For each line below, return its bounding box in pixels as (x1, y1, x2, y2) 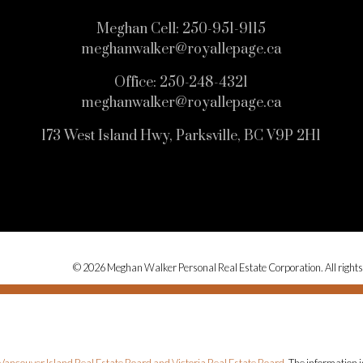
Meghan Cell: (96, 19, 180, 38)
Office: (114, 73, 157, 92)
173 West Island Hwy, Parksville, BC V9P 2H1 (41, 126, 322, 145)
